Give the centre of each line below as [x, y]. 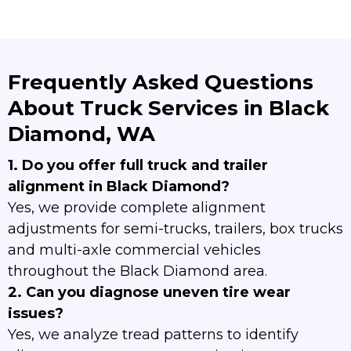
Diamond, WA [81, 134]
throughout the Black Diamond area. [138, 271]
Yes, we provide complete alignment [137, 208]
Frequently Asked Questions [161, 83]
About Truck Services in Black [168, 109]
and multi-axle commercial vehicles [134, 250]
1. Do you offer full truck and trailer [138, 166]
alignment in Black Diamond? [119, 187]
